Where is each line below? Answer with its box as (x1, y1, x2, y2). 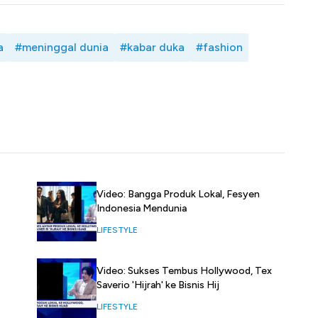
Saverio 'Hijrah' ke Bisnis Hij (96, 279, 219, 292)
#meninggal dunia (15, 40, 109, 55)
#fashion (196, 40, 243, 55)
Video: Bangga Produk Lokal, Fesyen (96, 188, 260, 201)
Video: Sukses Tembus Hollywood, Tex (96, 265, 272, 278)
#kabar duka (120, 40, 185, 55)
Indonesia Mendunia (96, 202, 187, 215)
